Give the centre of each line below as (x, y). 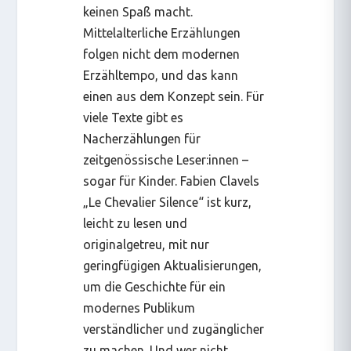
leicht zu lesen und (136, 223)
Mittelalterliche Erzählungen (162, 33)
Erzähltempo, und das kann (161, 75)
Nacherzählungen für (142, 138)
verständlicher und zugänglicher (174, 329)
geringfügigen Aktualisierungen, (173, 265)
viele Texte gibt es (134, 117)
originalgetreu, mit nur (147, 244)
